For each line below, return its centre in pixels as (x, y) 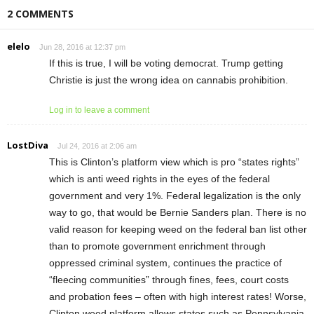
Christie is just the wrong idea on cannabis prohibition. (169, 80)
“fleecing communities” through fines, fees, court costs (169, 279)
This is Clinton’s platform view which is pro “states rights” (174, 162)
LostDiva (28, 145)
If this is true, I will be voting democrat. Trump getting (166, 63)
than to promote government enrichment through (157, 246)
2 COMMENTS (40, 13)
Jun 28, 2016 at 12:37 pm (82, 47)
